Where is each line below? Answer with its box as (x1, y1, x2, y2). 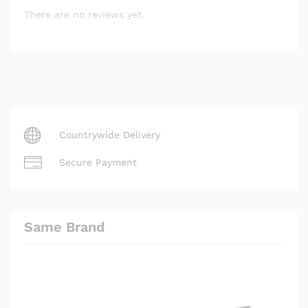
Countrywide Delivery (59, 129, 160, 140)
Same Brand (24, 219, 105, 236)
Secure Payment (59, 156, 137, 168)
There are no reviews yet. (24, 9, 144, 21)
